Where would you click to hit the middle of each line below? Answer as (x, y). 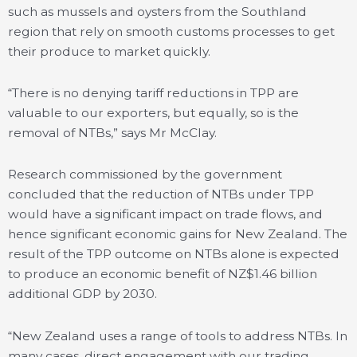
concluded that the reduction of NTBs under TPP (161, 194)
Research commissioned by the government (145, 175)
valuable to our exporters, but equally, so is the (153, 113)
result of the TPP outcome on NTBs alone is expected (174, 254)
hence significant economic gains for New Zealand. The (178, 234)
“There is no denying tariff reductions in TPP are (153, 93)
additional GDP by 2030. (82, 294)
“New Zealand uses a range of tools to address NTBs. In (178, 335)
